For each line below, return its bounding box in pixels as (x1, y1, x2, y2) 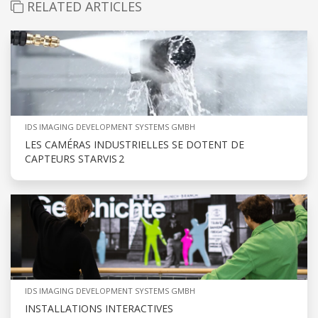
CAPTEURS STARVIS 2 (25, 151, 127, 165)
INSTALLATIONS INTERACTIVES (25, 301, 173, 315)
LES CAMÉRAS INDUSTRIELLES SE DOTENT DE (25, 137, 244, 151)
